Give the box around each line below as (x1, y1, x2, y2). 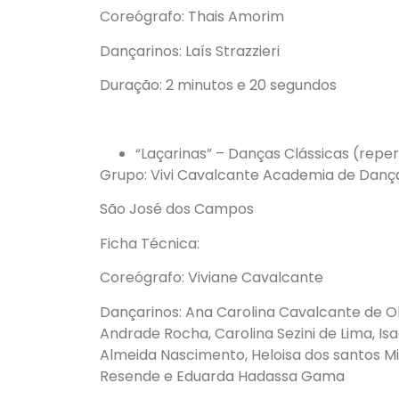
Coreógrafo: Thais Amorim (100, 6, 284, 28)
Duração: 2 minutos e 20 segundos (100, 75, 337, 96)
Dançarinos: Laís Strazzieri (100, 40, 280, 61)
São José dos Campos (100, 199, 254, 220)
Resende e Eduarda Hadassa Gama (100, 365, 345, 387)
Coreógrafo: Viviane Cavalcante (100, 267, 323, 289)
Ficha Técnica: (100, 232, 199, 254)
